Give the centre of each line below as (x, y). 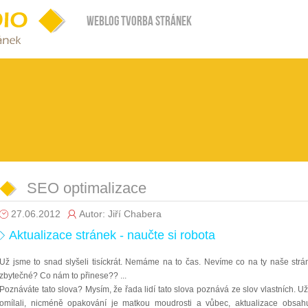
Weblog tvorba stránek (139, 22)
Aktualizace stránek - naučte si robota (112, 235)
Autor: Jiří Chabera (120, 214)
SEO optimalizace (87, 188)
